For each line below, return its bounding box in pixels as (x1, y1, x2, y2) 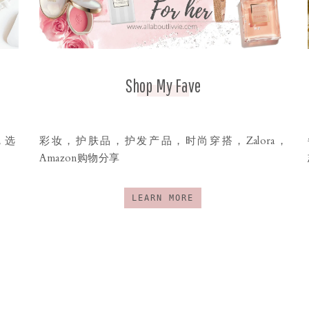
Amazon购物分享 (39, 151, 119, 166)
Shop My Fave (125, 74, 201, 96)
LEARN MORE (132, 193, 195, 203)
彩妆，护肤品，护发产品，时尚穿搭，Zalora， (39, 134, 287, 148)
